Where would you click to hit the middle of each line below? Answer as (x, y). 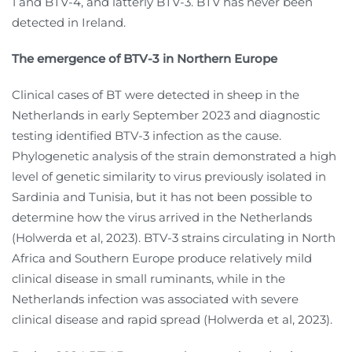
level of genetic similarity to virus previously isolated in (169, 177)
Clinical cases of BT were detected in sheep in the (156, 95)
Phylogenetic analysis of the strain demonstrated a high (174, 156)
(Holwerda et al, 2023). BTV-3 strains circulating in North (174, 238)
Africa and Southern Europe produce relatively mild (162, 258)
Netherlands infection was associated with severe (155, 299)
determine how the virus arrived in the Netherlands (162, 218)
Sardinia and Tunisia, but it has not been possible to (162, 197)
